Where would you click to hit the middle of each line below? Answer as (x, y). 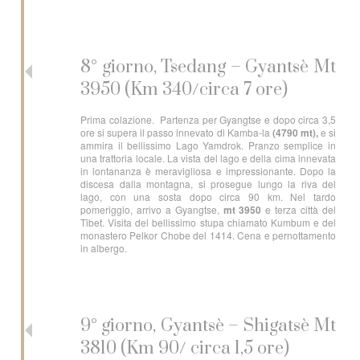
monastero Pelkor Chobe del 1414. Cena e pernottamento (208, 235)
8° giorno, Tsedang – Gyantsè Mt (208, 67)
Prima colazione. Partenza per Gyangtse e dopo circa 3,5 (208, 119)
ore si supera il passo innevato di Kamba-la (176, 132)
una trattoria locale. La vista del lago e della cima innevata (208, 158)
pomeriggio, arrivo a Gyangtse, (152, 209)
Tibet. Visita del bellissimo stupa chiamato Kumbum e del (208, 222)
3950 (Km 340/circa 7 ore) (184, 90)
